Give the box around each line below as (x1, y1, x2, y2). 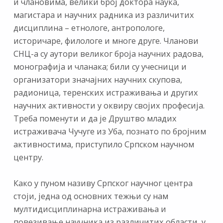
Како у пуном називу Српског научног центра (13, 178, 193, 189)
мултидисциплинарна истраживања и (13, 204, 166, 215)
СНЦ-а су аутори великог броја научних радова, (13, 48, 204, 59)
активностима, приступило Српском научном (13, 138, 194, 150)
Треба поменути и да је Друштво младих (13, 112, 177, 124)
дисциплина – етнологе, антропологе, (13, 22, 165, 33)
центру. (13, 151, 43, 163)
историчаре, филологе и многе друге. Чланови (13, 35, 199, 46)
